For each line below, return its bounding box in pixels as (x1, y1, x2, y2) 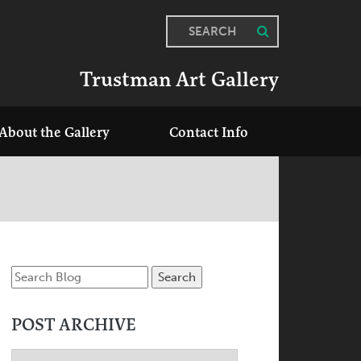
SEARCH (188, 23, 236, 39)
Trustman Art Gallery (79, 66, 279, 93)
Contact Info (169, 123, 248, 142)
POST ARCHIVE (10, 313, 136, 336)
